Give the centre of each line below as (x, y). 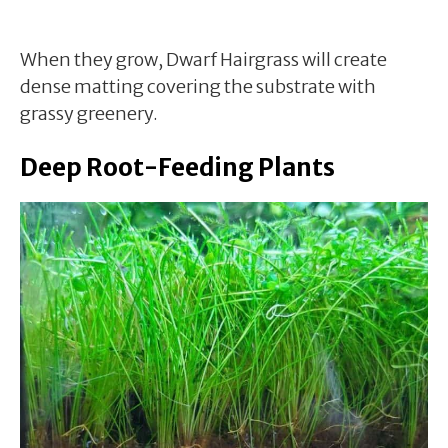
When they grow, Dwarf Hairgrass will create (203, 59)
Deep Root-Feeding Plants (177, 167)
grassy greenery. (89, 113)
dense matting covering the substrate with (198, 86)
